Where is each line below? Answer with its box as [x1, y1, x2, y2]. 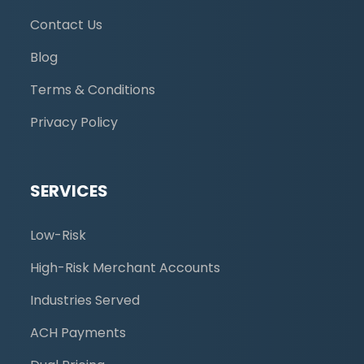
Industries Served [30, 290, 140, 310]
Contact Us [30, 15, 102, 34]
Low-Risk [30, 225, 86, 245]
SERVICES [30, 179, 108, 202]
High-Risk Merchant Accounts [30, 258, 220, 277]
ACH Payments [30, 323, 126, 342]
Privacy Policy [30, 112, 118, 132]
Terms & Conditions [30, 80, 155, 99]
